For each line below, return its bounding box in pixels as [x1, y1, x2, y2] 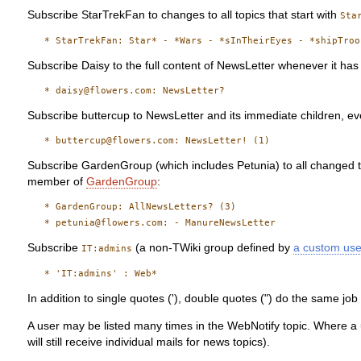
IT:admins [81, 243, 133, 255]
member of [27, 176, 87, 189]
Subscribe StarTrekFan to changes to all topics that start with [27, 8, 341, 21]
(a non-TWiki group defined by [132, 242, 294, 255]
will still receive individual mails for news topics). [27, 336, 271, 349]
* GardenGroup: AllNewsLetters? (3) [27, 201, 237, 213]
